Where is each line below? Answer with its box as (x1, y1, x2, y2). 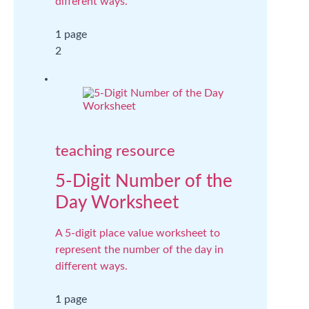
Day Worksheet (55, 194, 179, 212)
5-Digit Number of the (55, 172, 232, 190)
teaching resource (55, 143, 175, 159)
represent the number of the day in (55, 244, 223, 255)
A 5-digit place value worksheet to (55, 228, 220, 239)
